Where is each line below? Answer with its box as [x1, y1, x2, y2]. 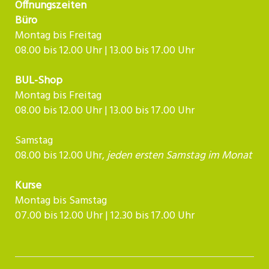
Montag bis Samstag [15, 192, 107, 210]
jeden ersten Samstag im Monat [107, 147, 252, 165]
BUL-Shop [15, 72, 62, 89]
